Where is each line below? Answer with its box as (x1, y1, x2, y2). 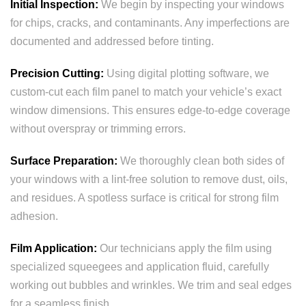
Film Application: (10, 242, 97, 254)
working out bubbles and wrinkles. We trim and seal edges (10, 279, 292, 291)
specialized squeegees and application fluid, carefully (10, 261, 269, 273)
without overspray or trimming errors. (10, 123, 186, 135)
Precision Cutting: (10, 68, 104, 79)
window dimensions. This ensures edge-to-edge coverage (10, 105, 290, 116)
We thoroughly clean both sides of (117, 155, 284, 167)
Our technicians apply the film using (97, 242, 272, 254)
